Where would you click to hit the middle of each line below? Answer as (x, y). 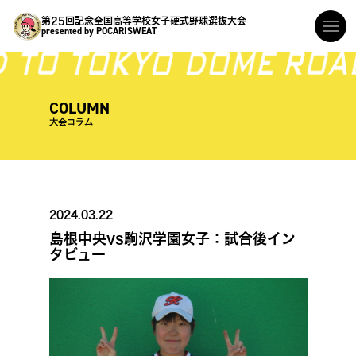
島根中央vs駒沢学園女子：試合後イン (172, 239)
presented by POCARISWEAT (99, 31)
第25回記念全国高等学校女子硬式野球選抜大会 (144, 21)
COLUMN (79, 108)
